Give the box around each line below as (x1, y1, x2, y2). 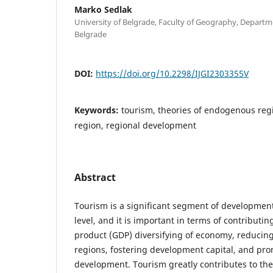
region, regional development (74, 119, 196, 131)
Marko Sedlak (74, 3, 132, 15)
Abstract (74, 170, 116, 184)
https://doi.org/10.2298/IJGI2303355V (96, 67, 249, 79)
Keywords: (74, 104, 121, 116)
